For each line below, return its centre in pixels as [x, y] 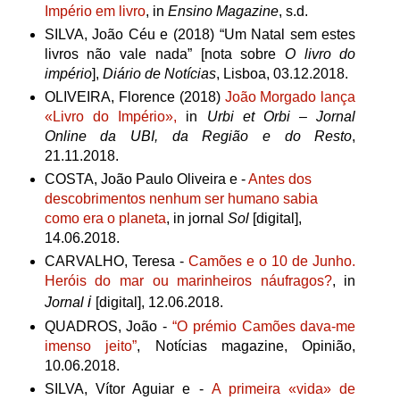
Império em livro [95, 11]
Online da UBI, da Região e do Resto [198, 136]
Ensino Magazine [223, 11]
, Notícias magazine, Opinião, [246, 346]
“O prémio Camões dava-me [264, 326]
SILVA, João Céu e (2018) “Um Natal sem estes [200, 34]
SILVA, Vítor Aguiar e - [128, 388]
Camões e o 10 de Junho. [272, 261]
